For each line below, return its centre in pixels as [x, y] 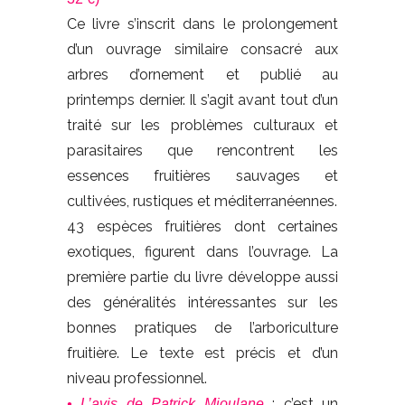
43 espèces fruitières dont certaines [202, 226]
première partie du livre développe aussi [202, 277]
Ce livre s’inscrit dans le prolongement [202, 24]
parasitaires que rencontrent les [202, 150]
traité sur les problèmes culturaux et [202, 125]
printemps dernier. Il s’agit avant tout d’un [202, 99]
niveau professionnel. [137, 378]
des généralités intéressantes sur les [202, 302]
